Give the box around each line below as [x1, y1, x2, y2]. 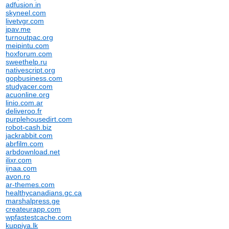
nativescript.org [6, 66, 56, 74]
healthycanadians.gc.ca [6, 189, 82, 197]
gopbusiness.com [6, 74, 63, 82]
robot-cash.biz [6, 123, 52, 131]
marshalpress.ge [6, 197, 60, 205]
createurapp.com [6, 205, 61, 213]
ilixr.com [6, 156, 32, 164]
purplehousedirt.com [6, 115, 73, 123]
